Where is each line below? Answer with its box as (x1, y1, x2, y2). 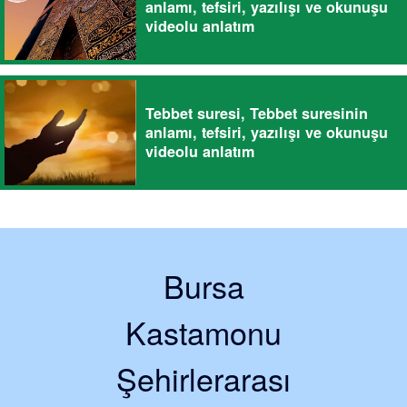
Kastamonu (125, 309, 282, 354)
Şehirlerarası (116, 355, 291, 401)
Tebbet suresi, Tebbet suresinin (145, 103, 368, 124)
